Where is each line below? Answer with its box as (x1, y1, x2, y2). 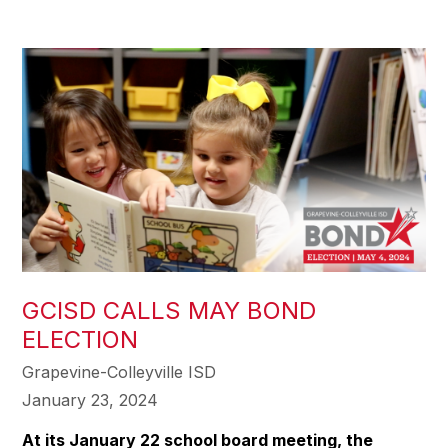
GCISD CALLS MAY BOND (22, 295, 317, 325)
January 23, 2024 (22, 389, 159, 410)
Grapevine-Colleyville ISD (22, 361, 217, 382)
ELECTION (22, 324, 139, 354)
